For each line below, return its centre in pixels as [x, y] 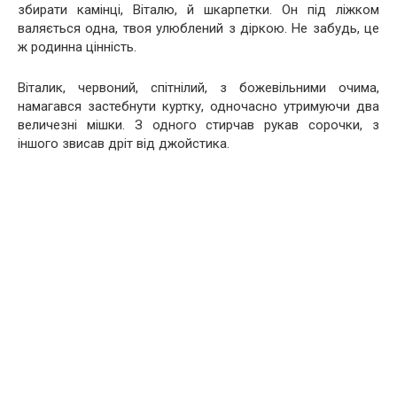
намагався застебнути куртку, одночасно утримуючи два [198, 106]
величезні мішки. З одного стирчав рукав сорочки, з [198, 125]
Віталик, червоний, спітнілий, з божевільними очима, [198, 87]
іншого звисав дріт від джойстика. [124, 143]
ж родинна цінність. [77, 47]
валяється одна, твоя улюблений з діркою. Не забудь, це [198, 28]
